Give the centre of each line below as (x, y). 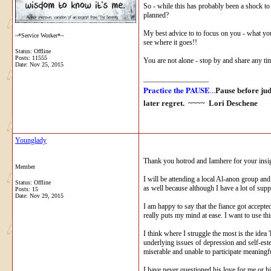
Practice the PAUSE (177, 90)
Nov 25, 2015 (47, 64)
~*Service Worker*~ (39, 35)
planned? (156, 15)
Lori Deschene (233, 103)
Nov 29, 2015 (47, 195)
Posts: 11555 (31, 57)
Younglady (31, 140)
